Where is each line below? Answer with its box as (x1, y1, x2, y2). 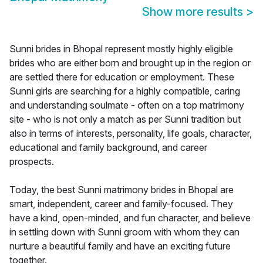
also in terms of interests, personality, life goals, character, (9, 127, 252, 140)
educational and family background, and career (9, 141, 207, 154)
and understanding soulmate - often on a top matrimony (9, 99, 244, 112)
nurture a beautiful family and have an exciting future (9, 240, 231, 252)
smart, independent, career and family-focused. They (9, 198, 233, 210)
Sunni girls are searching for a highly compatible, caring (9, 85, 240, 97)
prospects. (9, 156, 54, 168)
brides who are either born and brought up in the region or (9, 57, 251, 69)
